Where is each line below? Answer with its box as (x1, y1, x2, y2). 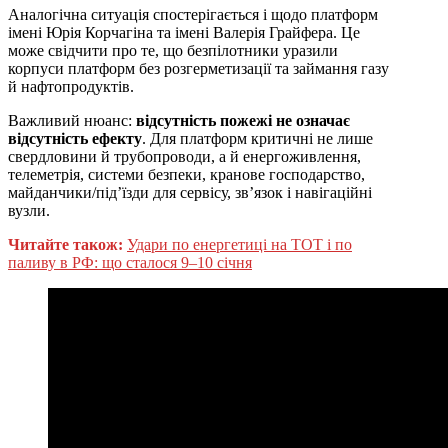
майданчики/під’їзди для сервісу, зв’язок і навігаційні (8, 184, 372, 202)
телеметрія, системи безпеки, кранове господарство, (8, 166, 365, 184)
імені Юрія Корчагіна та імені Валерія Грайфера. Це (8, 24, 360, 42)
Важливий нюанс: (8, 112, 136, 130)
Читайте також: (8, 236, 123, 254)
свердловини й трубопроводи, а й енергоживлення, (8, 148, 361, 166)
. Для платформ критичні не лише (142, 130, 373, 148)
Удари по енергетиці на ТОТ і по (127, 236, 352, 254)
